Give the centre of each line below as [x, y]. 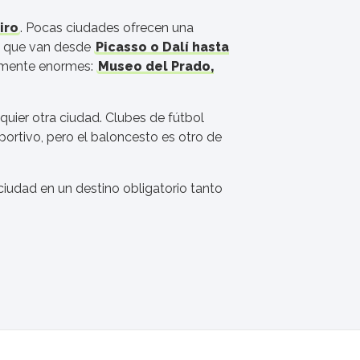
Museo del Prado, [156, 66]
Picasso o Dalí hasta [162, 47]
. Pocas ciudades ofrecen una [107, 28]
